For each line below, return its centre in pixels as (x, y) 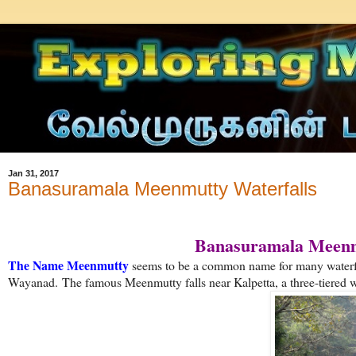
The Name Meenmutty (68, 265)
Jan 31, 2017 (33, 173)
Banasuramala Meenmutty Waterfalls (163, 188)
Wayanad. (35, 282)
